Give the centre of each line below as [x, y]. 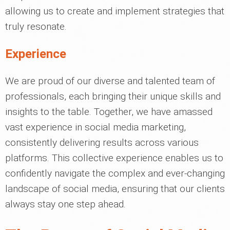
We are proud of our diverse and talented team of [110, 81]
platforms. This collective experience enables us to [114, 158]
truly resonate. [36, 26]
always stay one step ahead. [65, 204]
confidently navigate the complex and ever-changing [115, 173]
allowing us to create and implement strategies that [115, 11]
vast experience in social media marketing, [95, 127]
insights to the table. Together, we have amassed [109, 112]
